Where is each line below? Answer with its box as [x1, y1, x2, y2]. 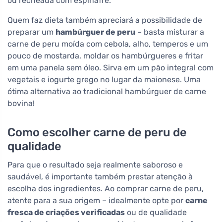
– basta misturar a [135, 27, 204, 37]
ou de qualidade [125, 208, 187, 218]
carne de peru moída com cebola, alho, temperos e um [7, 39, 208, 49]
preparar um [7, 27, 55, 37]
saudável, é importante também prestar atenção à [7, 172, 193, 182]
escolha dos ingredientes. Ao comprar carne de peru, [7, 184, 204, 194]
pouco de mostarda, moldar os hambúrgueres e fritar [7, 51, 203, 61]
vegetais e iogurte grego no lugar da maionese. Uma [7, 75, 201, 85]
